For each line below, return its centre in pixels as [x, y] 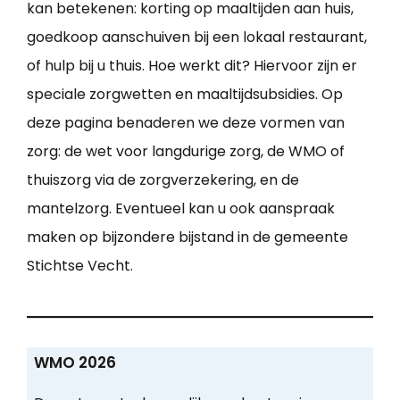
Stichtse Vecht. [80, 265]
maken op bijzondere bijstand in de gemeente [187, 237]
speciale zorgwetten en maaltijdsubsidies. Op [185, 94]
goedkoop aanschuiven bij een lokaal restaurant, [197, 37]
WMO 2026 [75, 363]
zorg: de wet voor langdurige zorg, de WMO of [186, 151]
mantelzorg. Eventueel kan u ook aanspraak [181, 208]
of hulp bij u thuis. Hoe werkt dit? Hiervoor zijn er [192, 65]
